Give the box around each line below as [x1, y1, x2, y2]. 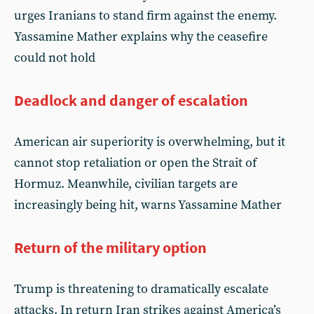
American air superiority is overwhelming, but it [14, 133, 285, 150]
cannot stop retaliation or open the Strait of [14, 154, 257, 171]
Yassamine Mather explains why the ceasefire [14, 28, 268, 45]
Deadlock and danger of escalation [14, 90, 248, 110]
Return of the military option [14, 237, 207, 257]
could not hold [14, 49, 95, 66]
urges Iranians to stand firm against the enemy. [14, 7, 277, 24]
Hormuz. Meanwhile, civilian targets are [14, 175, 238, 192]
